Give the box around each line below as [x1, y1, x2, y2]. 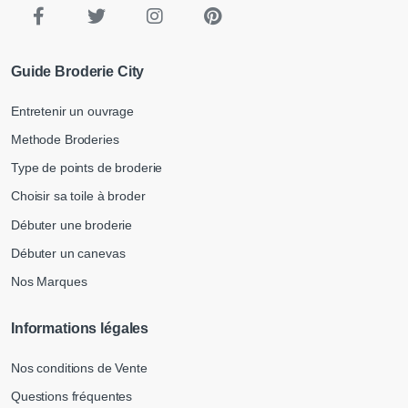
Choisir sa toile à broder [11, 189, 146, 204]
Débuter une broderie [11, 217, 133, 232]
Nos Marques [11, 274, 87, 290]
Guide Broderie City [11, 63, 145, 79]
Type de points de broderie [11, 160, 163, 176]
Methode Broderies [11, 131, 119, 147]
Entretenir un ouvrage [11, 103, 134, 118]
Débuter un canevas [11, 245, 126, 260]
